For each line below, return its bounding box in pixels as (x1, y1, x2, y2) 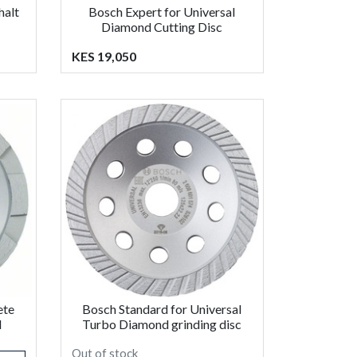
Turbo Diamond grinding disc (82, 316, 242, 331)
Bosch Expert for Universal (88, 3, 236, 19)
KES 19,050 (71, 48, 136, 64)
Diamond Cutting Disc (101, 18, 223, 34)
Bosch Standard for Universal (82, 300, 242, 316)
